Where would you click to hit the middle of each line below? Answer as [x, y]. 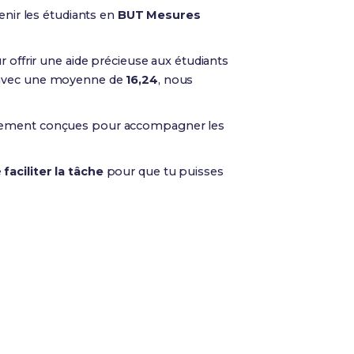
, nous [175, 79]
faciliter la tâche [54, 171]
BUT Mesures [159, 15]
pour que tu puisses [163, 171]
